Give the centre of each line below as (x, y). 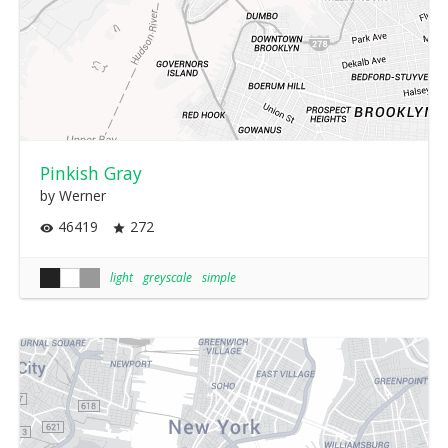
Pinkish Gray (91, 173)
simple (219, 277)
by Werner (73, 196)
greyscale (167, 277)
